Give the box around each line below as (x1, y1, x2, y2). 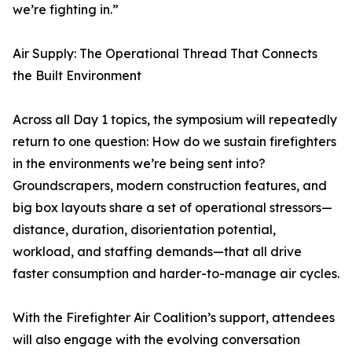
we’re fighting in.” (13, 2, 119, 18)
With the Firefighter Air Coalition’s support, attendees (13, 310, 335, 326)
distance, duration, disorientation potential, (13, 222, 276, 238)
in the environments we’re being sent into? (13, 156, 266, 172)
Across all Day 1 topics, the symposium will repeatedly (13, 112, 337, 128)
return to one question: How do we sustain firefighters (13, 134, 336, 150)
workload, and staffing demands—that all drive (13, 244, 302, 260)
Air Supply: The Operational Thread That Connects (13, 46, 317, 62)
